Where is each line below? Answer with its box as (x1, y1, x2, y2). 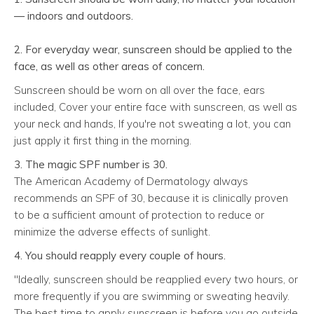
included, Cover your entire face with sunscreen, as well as (14, 100, 297, 114)
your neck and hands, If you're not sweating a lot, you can (14, 116, 291, 130)
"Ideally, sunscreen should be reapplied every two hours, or (14, 272, 298, 286)
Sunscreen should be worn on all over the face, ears (14, 83, 265, 97)
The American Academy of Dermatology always (14, 174, 248, 188)
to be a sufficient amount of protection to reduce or (14, 207, 264, 221)
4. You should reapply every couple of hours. (14, 248, 226, 262)
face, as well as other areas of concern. (14, 59, 205, 73)
